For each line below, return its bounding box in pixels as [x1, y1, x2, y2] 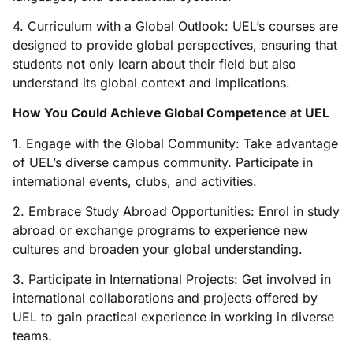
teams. [13, 328, 52, 344]
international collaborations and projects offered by [13, 290, 318, 307]
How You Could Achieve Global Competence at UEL [13, 105, 329, 121]
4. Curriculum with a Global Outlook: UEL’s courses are [13, 17, 338, 34]
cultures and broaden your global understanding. [13, 241, 303, 258]
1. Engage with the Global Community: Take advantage [13, 135, 338, 151]
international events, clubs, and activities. [13, 173, 257, 189]
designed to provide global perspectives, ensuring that [13, 36, 337, 53]
